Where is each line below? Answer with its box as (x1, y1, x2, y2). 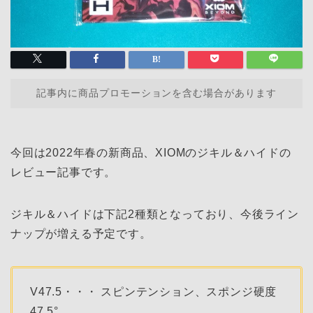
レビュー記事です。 (10, 166, 117, 179)
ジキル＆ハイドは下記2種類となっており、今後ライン (10, 208, 299, 221)
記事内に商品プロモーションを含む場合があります (36, 88, 277, 99)
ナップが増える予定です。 (10, 228, 152, 240)
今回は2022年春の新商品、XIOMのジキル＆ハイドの (10, 147, 291, 159)
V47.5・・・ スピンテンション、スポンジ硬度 (30, 286, 277, 298)
